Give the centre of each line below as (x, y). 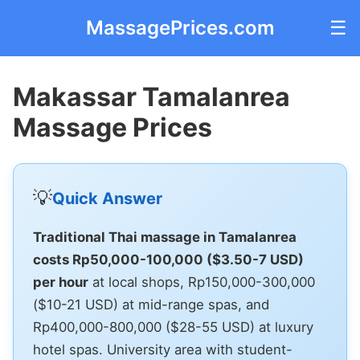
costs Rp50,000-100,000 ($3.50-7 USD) (168, 260)
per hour (61, 282)
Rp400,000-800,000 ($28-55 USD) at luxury (173, 327)
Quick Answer (107, 198)
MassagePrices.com (180, 28)
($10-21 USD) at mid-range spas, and (151, 305)
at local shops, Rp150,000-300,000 (202, 282)
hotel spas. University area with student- (163, 350)
